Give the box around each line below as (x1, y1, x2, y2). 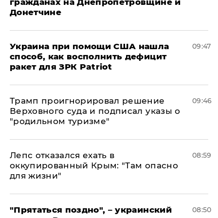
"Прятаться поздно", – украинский (10, 205, 172, 215)
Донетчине (10, 7, 62, 17)
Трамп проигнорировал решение (10, 96, 165, 106)
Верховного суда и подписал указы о (10, 106, 181, 116)
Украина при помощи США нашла (10, 41, 169, 51)
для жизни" (10, 171, 62, 181)
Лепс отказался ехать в (10, 150, 115, 160)
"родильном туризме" (10, 116, 110, 126)
